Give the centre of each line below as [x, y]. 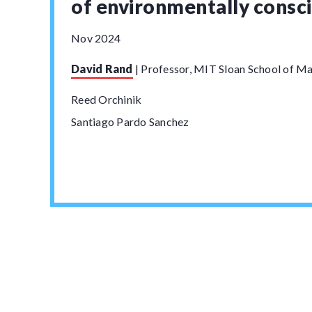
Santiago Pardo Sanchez [130, 122]
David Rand [102, 69]
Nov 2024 [96, 38]
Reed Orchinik [107, 99]
